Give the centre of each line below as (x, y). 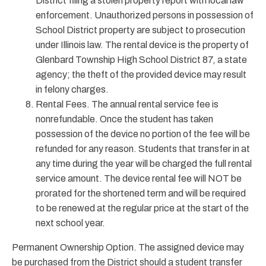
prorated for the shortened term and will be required (141, 193)
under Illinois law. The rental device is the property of (142, 45)
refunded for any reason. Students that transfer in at (143, 149)
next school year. (70, 223)
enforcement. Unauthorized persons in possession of (145, 15)
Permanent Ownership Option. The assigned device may (128, 247)
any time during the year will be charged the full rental (144, 164)
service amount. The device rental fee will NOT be (139, 178)
